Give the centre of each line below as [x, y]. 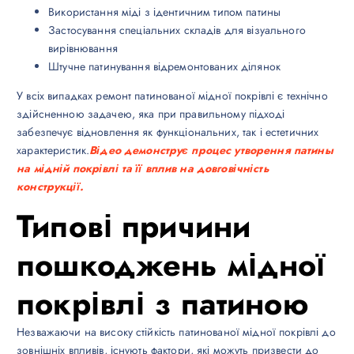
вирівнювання [83, 49]
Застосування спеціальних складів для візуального [177, 30]
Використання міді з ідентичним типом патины [165, 12]
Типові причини [134, 227]
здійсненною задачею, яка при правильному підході [151, 114]
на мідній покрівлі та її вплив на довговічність [143, 169]
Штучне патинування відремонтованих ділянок [165, 67]
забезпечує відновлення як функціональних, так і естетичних [168, 132]
